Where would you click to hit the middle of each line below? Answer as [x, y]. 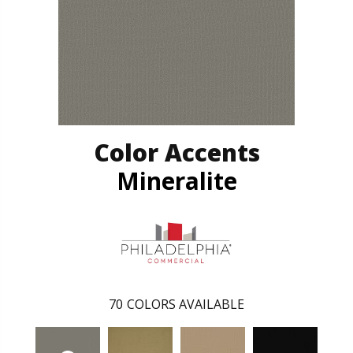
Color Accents [176, 153]
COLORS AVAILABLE [186, 304]
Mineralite [176, 181]
